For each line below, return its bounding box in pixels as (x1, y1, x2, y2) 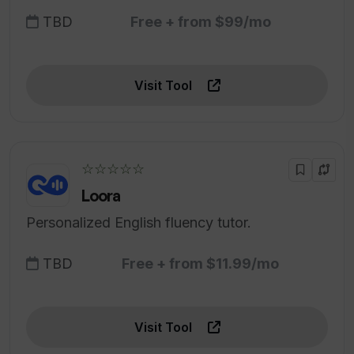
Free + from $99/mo (130, 13, 271, 31)
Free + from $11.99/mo (122, 255, 279, 273)
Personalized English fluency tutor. (26, 214, 251, 232)
